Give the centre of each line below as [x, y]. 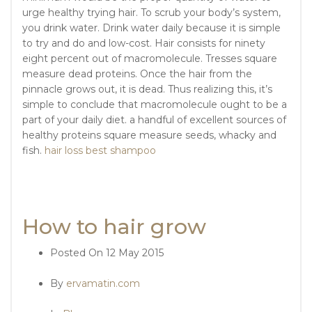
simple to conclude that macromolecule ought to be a [155, 105]
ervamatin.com [103, 284]
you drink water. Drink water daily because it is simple [151, 28]
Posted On [78, 253]
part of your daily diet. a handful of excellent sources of [154, 120]
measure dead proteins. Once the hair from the [137, 74]
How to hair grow [114, 227]
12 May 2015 [135, 253]
